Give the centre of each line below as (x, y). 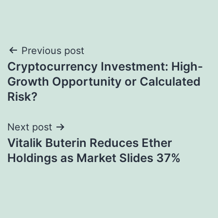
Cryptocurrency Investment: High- (105, 66)
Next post (30, 127)
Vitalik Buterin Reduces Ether (90, 143)
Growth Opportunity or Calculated (104, 81)
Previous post (53, 50)
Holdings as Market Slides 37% (94, 158)
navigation (49, 75)
